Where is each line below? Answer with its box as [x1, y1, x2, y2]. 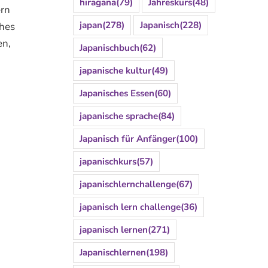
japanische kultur [79, 64, 151, 77]
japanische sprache [79, 109, 158, 122]
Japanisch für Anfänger [79, 132, 176, 145]
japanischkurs [79, 155, 136, 167]
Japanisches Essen [79, 87, 154, 99]
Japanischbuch [79, 41, 139, 54]
